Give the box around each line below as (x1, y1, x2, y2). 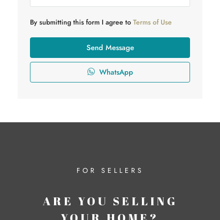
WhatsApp (96, 67, 133, 78)
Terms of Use (133, 17, 172, 27)
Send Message (86, 42, 134, 54)
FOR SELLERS (76, 165, 144, 175)
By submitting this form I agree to (30, 17, 133, 27)
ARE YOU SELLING (42, 193, 178, 209)
